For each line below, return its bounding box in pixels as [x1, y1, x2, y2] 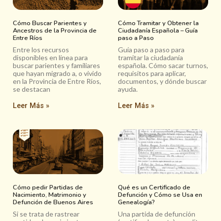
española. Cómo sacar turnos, [118, 61, 208, 70]
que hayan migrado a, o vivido [13, 69, 102, 77]
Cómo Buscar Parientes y [13, 18, 87, 28]
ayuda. [118, 84, 138, 93]
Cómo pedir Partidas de [13, 183, 83, 192]
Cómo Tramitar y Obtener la [118, 18, 199, 28]
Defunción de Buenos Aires [13, 198, 93, 207]
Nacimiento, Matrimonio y [13, 190, 86, 200]
